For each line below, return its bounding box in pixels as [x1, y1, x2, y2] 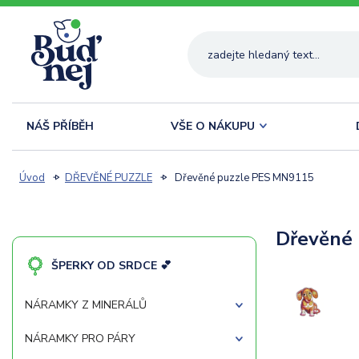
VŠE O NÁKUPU [170, 119, 255, 134]
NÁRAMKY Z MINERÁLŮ [25, 297, 147, 313]
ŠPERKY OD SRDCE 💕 [51, 258, 171, 273]
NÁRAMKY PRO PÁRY [25, 331, 135, 346]
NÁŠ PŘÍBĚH [26, 119, 94, 134]
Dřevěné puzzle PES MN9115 [172, 171, 314, 185]
